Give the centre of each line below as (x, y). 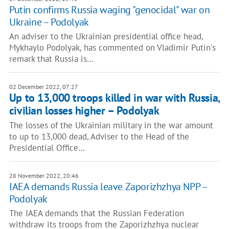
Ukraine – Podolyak (49, 22)
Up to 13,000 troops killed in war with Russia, (114, 98)
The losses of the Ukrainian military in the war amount (111, 125)
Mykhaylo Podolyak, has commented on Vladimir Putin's (112, 48)
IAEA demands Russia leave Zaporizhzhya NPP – (108, 187)
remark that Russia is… (51, 59)
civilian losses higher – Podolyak (84, 110)
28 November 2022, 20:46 (44, 176)
